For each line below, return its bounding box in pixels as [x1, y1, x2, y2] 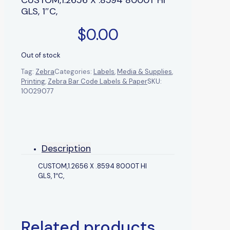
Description [42, 142, 91, 155]
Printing [21, 76, 45, 86]
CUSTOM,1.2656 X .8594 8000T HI [38, 161, 147, 170]
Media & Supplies [117, 67, 172, 76]
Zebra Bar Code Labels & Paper [48, 76, 147, 86]
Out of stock [21, 50, 61, 60]
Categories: [54, 67, 93, 76]
